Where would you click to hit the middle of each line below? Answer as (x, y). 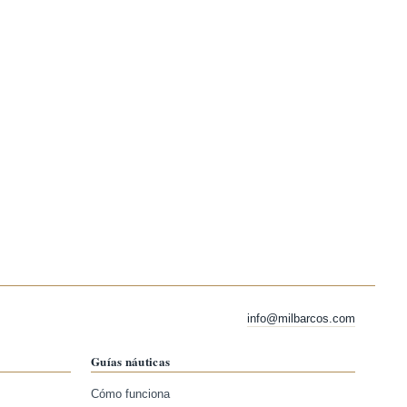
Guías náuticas (131, 361)
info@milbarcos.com (301, 318)
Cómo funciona (130, 394)
